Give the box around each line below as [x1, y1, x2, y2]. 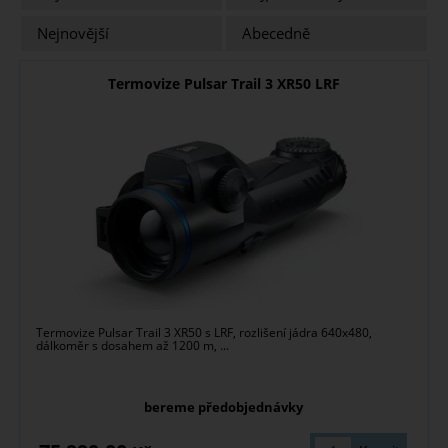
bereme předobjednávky [144, 398, 304, 417]
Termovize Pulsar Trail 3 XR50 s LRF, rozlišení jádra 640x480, [36, 324, 373, 342]
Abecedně [242, 23, 311, 45]
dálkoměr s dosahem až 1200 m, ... [36, 337, 230, 355]
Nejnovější [37, 23, 110, 45]
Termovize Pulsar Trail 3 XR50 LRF [107, 74, 340, 94]
